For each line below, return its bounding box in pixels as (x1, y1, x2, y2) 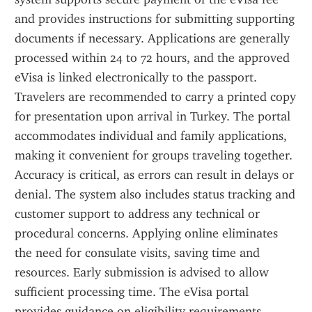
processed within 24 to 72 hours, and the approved (15, 50, 290, 65)
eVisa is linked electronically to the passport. (15, 70, 257, 85)
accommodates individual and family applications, (15, 128, 287, 143)
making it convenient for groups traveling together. (15, 148, 292, 163)
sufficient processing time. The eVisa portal (15, 284, 249, 299)
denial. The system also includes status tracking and (15, 187, 295, 202)
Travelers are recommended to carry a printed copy (15, 89, 296, 104)
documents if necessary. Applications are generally (15, 31, 290, 46)
